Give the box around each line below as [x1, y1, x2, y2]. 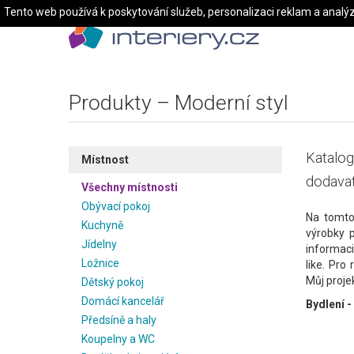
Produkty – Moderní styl [69, 90, 288, 115]
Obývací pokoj [81, 200, 150, 213]
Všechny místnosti [81, 181, 178, 194]
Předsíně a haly [81, 314, 156, 326]
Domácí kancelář [81, 295, 164, 307]
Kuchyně [81, 219, 123, 232]
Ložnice [81, 257, 119, 269]
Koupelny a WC [81, 333, 155, 345]
